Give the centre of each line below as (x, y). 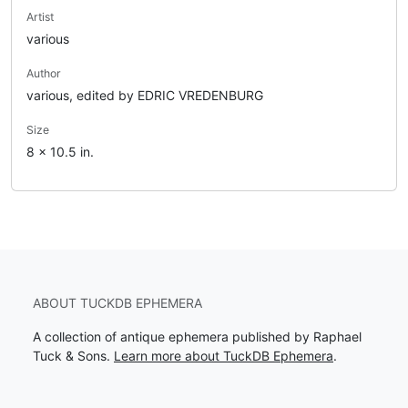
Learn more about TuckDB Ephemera (224, 356)
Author (44, 73)
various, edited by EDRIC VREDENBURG (145, 95)
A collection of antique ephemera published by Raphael (197, 337)
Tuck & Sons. (73, 356)
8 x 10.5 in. (60, 151)
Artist (40, 16)
